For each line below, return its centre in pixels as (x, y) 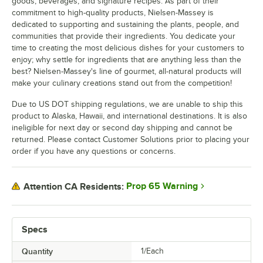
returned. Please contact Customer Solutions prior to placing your (131, 139)
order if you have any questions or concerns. (94, 151)
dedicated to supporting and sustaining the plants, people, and (125, 24)
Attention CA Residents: (74, 186)
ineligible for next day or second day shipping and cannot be (122, 128)
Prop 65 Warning (162, 186)
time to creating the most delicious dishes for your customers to (128, 48)
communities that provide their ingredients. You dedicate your (124, 36)
